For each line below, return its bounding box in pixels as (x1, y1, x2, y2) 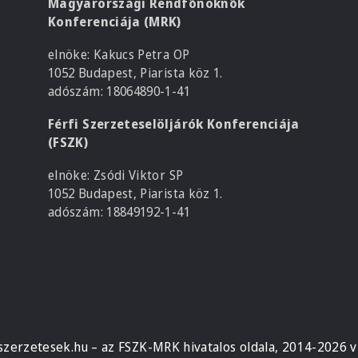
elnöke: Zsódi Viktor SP (48, 166, 184, 184)
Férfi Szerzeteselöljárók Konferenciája (48, 115, 300, 133)
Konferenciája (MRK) (48, 13, 181, 30)
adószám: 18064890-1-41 (48, 82, 190, 100)
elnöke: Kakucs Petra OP (48, 46, 190, 63)
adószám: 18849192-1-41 (48, 203, 190, 221)
